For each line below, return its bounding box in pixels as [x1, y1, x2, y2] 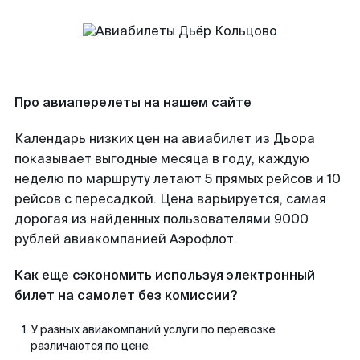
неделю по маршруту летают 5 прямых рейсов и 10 [14, 170, 341, 187]
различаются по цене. [31, 338, 150, 353]
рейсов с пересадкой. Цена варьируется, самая [14, 190, 326, 207]
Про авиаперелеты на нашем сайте [14, 94, 252, 111]
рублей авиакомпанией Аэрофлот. [14, 231, 237, 247]
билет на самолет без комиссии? [14, 287, 237, 304]
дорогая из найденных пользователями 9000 [14, 211, 309, 227]
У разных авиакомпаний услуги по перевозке [31, 322, 275, 337]
